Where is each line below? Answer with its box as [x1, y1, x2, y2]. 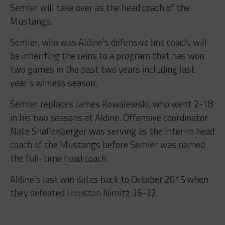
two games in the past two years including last [10, 62, 195, 76]
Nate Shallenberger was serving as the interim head [10, 124, 214, 138]
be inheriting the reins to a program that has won [10, 48, 204, 63]
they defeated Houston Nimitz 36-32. [10, 185, 158, 200]
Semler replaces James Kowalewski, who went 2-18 [10, 96, 213, 111]
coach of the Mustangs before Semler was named [10, 137, 205, 152]
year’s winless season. [10, 75, 97, 90]
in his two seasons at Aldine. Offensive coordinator [10, 110, 208, 125]
